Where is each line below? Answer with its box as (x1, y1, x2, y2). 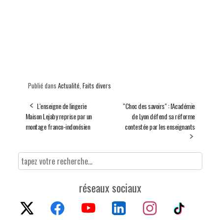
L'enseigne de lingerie (37, 100, 86, 111)
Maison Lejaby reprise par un (25, 110, 92, 121)
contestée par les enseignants (125, 121, 195, 132)
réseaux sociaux (79, 180, 141, 196)
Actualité (57, 80, 80, 90)
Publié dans (27, 80, 58, 90)
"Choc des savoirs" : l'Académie (123, 100, 195, 111)
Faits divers (82, 80, 111, 90)
